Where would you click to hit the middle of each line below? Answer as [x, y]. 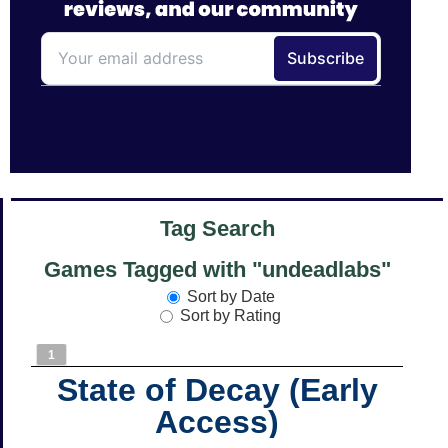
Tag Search [217, 229]
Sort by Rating [230, 315]
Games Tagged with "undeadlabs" [217, 270]
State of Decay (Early [217, 389]
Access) [217, 421]
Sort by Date [230, 296]
